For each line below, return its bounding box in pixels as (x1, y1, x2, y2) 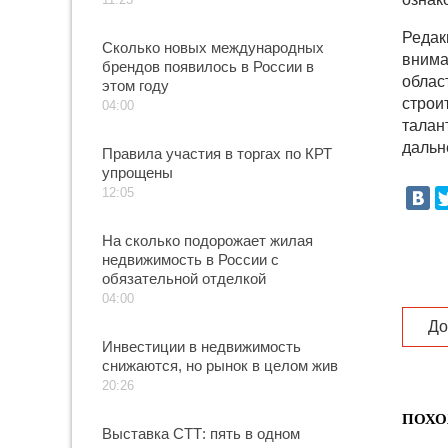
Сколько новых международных (102, 39, 324, 56)
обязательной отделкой (102, 270, 266, 287)
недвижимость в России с (102, 251, 279, 268)
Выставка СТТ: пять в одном (102, 425, 300, 442)
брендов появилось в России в (102, 58, 314, 75)
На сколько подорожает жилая (102, 232, 313, 249)
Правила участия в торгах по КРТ (102, 145, 332, 162)
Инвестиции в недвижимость (102, 338, 301, 355)
